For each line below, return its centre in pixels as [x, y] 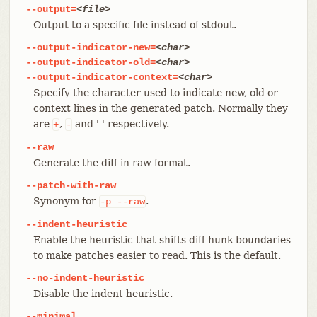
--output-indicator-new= [90, 47]
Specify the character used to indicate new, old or [155, 92]
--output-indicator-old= [90, 62]
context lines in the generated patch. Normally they [160, 108]
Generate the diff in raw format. [111, 162]
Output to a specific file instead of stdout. [134, 24]
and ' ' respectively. [120, 123]
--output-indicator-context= [102, 77]
